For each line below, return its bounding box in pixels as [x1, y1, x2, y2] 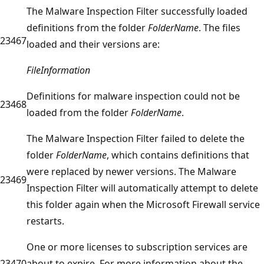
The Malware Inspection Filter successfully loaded [27, 4, 247, 18]
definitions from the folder [27, 21, 148, 34]
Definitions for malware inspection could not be [27, 89, 240, 103]
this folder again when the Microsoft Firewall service [27, 197, 260, 211]
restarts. [27, 214, 64, 227]
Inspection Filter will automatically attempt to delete [27, 181, 258, 194]
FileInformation [27, 63, 90, 77]
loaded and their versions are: [27, 37, 160, 51]
